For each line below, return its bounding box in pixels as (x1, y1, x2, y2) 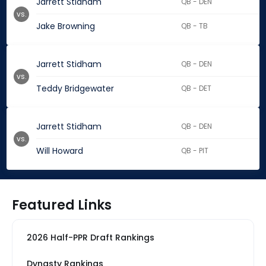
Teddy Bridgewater (36, 83, 114, 95)
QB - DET (181, 83, 212, 94)
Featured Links (12, 196, 112, 215)
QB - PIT (181, 145, 209, 156)
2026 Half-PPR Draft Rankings (27, 232, 154, 244)
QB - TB (181, 21, 208, 31)
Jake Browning (36, 20, 95, 33)
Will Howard (36, 145, 83, 157)
